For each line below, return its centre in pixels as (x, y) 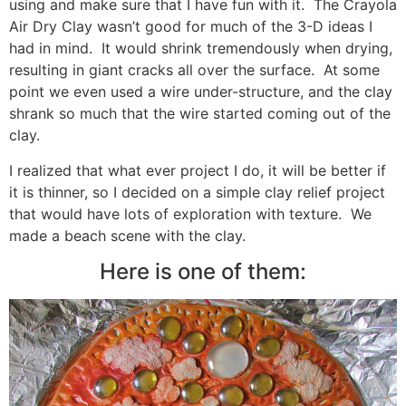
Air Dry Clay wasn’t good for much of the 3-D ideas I (191, 27)
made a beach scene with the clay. (127, 235)
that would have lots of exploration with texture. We (190, 213)
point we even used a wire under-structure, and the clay (201, 92)
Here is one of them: (203, 272)
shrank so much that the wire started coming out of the (200, 114)
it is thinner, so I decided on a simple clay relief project (197, 192)
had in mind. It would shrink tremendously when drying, (201, 48)
